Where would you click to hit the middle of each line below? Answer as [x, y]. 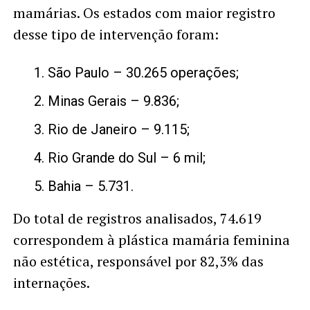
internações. [51, 282]
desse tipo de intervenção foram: [116, 34]
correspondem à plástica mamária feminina [151, 239]
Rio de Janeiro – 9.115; [118, 129]
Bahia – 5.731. [90, 186]
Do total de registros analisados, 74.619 [137, 218]
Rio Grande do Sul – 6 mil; [126, 157]
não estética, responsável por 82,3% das [138, 261]
